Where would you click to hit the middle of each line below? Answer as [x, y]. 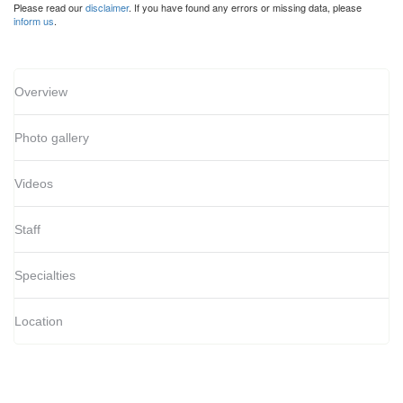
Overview [41, 91]
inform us [34, 20]
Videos [34, 183]
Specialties [45, 275]
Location [39, 321]
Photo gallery [52, 137]
